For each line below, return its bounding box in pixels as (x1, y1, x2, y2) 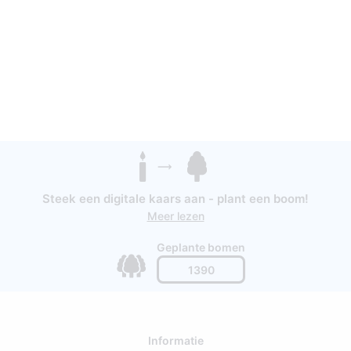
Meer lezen (147, 209, 204, 223)
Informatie (147, 334, 204, 348)
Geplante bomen (157, 241, 245, 255)
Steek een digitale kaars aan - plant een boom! (42, 191, 309, 207)
